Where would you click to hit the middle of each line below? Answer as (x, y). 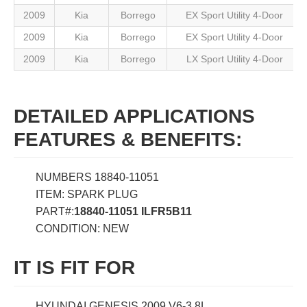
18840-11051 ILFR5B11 (134, 212)
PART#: (55, 212)
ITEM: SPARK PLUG (87, 195)
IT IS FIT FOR (74, 268)
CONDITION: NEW (82, 229)
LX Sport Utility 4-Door (234, 59)
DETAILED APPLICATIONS (134, 116)
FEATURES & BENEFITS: (128, 139)
